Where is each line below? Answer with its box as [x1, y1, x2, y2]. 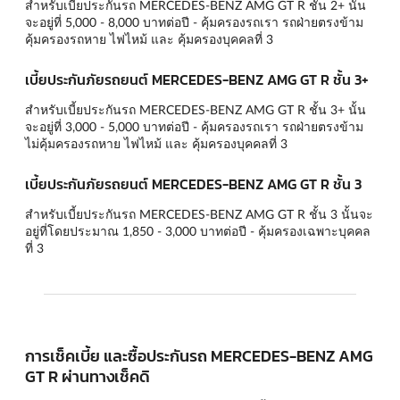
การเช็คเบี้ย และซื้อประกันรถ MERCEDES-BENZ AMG [25, 343, 373, 368]
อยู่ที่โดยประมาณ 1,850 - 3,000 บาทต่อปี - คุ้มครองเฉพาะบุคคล [25, 222, 371, 238]
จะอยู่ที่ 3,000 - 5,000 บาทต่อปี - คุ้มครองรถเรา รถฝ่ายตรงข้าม [25, 119, 363, 135]
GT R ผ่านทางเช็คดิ [25, 363, 150, 388]
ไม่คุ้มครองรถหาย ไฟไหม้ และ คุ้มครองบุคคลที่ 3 [25, 136, 287, 152]
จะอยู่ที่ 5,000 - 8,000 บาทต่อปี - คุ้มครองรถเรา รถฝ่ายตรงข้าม [25, 14, 363, 30]
